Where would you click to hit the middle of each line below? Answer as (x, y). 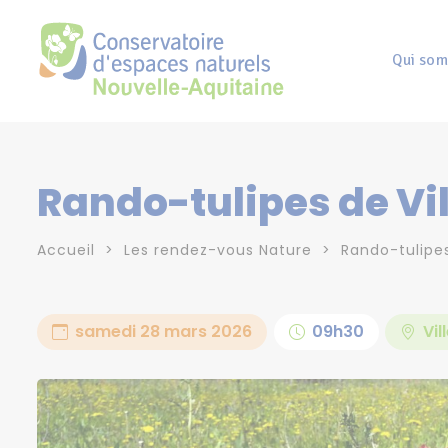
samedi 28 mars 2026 (161, 331)
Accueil (66, 249)
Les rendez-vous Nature (218, 249)
